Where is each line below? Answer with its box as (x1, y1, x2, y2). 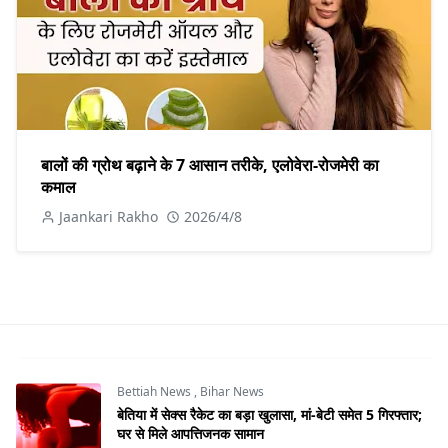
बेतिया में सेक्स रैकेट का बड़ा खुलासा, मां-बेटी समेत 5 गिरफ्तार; (117, 404, 422, 424)
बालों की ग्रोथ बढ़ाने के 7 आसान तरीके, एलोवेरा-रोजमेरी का (41, 153, 379, 176)
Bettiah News (117, 382, 194, 400)
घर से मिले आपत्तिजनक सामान (117, 423, 264, 443)
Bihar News (200, 382, 264, 400)
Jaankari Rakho (59, 206, 158, 226)
